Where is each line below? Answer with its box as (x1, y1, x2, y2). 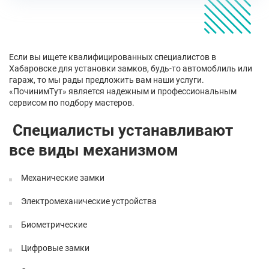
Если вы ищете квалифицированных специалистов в (9, 52, 216, 62)
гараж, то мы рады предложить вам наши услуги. (9, 75, 204, 85)
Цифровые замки (21, 243, 89, 253)
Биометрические (21, 220, 87, 229)
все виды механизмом (9, 141, 178, 159)
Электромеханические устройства (21, 196, 157, 206)
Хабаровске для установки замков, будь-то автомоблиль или (9, 64, 252, 73)
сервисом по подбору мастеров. (9, 98, 134, 107)
